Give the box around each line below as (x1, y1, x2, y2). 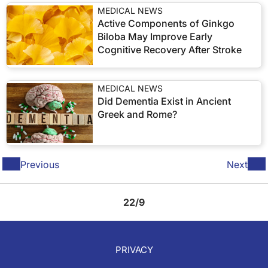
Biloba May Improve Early (98, 31, 212, 42)
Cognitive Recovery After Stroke (98, 44, 242, 56)
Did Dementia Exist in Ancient (98, 95, 231, 107)
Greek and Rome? (98, 108, 177, 120)
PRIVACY (115, 244, 153, 256)
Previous (20, 159, 59, 170)
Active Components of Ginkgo (98, 17, 234, 29)
